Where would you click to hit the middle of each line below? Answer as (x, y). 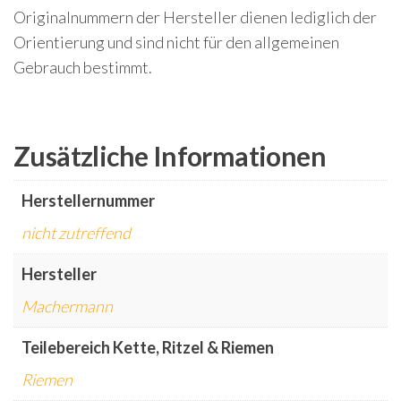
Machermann (67, 307)
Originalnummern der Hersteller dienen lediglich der (195, 17)
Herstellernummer (88, 201)
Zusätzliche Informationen (170, 156)
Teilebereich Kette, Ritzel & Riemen (148, 348)
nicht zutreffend (76, 233)
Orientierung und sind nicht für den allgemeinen (176, 43)
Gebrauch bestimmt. (83, 68)
